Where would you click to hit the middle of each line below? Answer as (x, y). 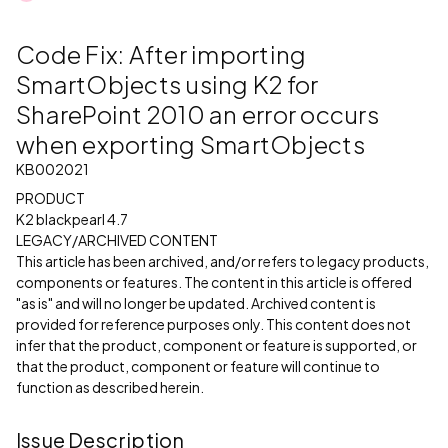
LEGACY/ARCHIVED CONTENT (117, 240)
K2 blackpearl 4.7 (72, 219)
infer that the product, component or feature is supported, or (216, 345)
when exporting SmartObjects (190, 144)
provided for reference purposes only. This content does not (213, 324)
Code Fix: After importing (161, 54)
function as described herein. (110, 387)
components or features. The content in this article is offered (214, 282)
